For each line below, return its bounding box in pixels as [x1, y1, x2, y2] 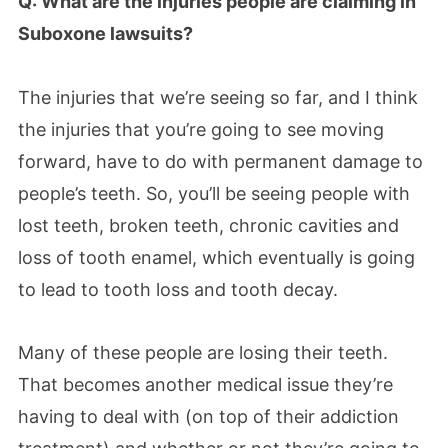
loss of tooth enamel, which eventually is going [18, 246, 415, 268]
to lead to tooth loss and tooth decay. [18, 278, 338, 300]
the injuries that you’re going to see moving [18, 118, 384, 140]
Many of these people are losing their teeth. [18, 342, 388, 363]
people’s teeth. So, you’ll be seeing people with [18, 182, 410, 204]
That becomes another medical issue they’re [18, 374, 393, 395]
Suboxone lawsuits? [18, 23, 197, 44]
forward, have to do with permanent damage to [18, 150, 423, 172]
